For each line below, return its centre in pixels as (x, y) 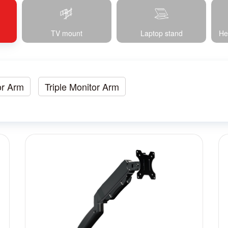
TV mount (66, 33)
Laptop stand (161, 33)
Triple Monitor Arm (82, 87)
